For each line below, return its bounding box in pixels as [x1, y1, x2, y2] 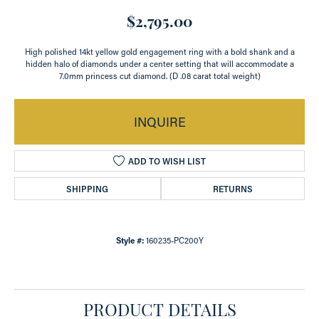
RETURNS [212, 183, 253, 194]
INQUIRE [133, 113, 186, 130]
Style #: [115, 235, 144, 246]
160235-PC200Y [145, 235, 204, 246]
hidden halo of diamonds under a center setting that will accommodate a [25, 58, 294, 69]
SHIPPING [66, 183, 109, 194]
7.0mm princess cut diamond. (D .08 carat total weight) [58, 70, 261, 81]
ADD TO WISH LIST [127, 155, 206, 167]
